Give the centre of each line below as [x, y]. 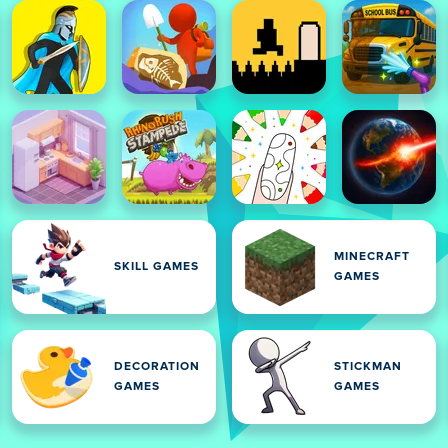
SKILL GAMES [156, 267]
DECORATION [157, 367]
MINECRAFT [372, 257]
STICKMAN [368, 367]
